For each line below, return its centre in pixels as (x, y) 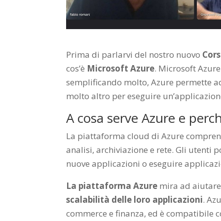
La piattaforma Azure (112, 185)
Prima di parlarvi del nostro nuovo (134, 54)
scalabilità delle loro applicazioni (135, 199)
